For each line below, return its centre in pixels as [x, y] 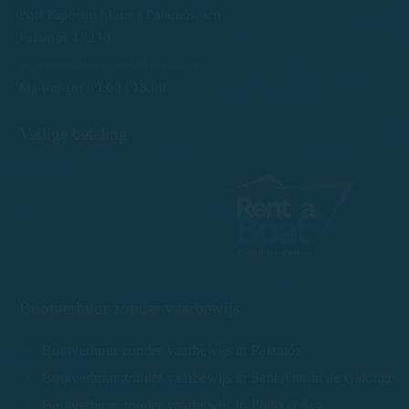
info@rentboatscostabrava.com [112, 64]
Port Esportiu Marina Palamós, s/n [120, 14]
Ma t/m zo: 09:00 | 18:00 [93, 87]
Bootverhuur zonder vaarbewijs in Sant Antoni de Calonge [219, 377]
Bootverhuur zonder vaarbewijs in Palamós [172, 350]
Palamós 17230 [65, 37]
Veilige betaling [73, 133]
